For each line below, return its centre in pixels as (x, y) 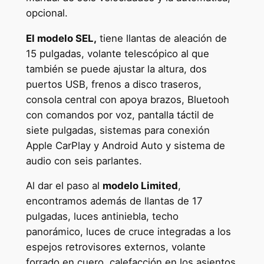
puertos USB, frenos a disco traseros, (113, 84)
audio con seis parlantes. (84, 161)
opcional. (47, 13)
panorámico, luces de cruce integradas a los (128, 232)
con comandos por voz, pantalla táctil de (120, 115)
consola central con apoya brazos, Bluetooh (127, 99)
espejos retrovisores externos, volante (115, 247)
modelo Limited (140, 186)
